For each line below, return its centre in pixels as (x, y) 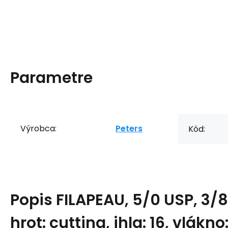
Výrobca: (38, 128)
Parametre (51, 78)
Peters (129, 128)
